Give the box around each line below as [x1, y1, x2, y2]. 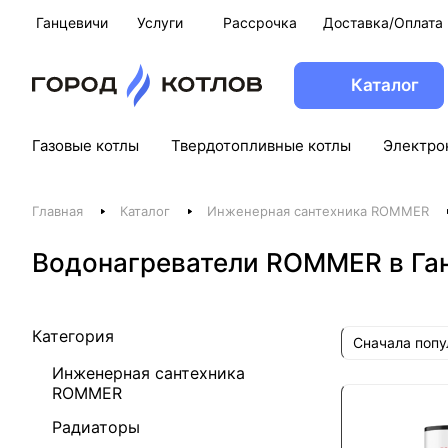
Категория [32, 326, 114, 346]
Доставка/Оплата [323, 13, 444, 31]
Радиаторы [52, 417, 140, 437]
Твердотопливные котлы [171, 136, 351, 155]
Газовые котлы [32, 136, 139, 155]
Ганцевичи [36, 13, 108, 31]
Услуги [137, 13, 184, 31]
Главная [32, 203, 83, 219]
